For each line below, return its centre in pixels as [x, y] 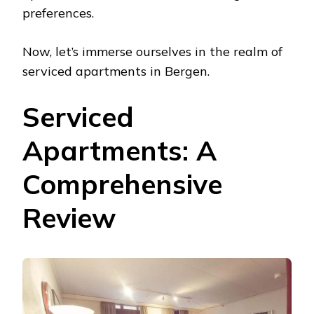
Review [69, 218]
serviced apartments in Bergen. [116, 71]
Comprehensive [122, 184]
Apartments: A [120, 151]
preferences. [58, 13]
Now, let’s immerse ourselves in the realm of [152, 52]
